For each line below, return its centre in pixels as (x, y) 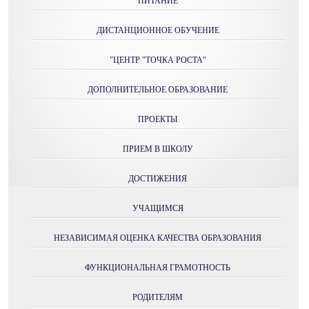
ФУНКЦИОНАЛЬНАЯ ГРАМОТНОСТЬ (158, 268)
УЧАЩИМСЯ (158, 208)
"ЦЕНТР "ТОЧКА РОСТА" (158, 60)
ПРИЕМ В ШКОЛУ (158, 149)
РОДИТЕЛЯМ (158, 297)
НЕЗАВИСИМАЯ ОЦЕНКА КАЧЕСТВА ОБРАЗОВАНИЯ (158, 238)
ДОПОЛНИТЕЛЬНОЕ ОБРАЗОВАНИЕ (158, 90)
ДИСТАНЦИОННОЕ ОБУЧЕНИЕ (158, 30)
